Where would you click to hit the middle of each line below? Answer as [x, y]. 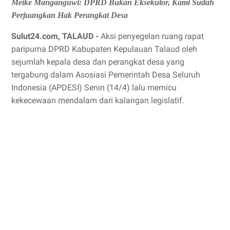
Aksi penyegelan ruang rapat [152, 36]
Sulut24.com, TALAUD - [56, 36]
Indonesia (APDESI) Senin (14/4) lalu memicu [94, 87]
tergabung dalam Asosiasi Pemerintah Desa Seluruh [106, 74]
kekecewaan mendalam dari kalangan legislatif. [99, 100]
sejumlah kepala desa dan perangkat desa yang [98, 62]
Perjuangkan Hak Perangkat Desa [70, 15]
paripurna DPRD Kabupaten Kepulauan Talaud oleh [104, 49]
